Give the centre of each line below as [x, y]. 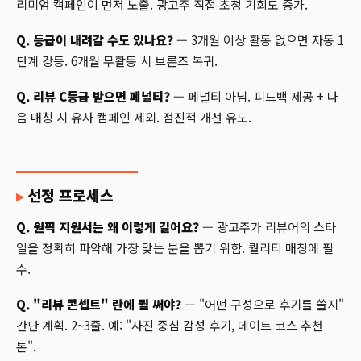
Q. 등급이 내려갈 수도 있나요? [95, 40]
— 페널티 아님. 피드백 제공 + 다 [254, 96]
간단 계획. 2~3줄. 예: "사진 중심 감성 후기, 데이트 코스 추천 [170, 325]
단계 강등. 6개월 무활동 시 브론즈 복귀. [117, 61]
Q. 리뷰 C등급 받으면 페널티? [93, 96]
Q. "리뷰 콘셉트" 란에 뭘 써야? [99, 304]
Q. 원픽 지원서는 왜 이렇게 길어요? [108, 227]
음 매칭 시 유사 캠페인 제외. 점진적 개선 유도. [134, 117]
